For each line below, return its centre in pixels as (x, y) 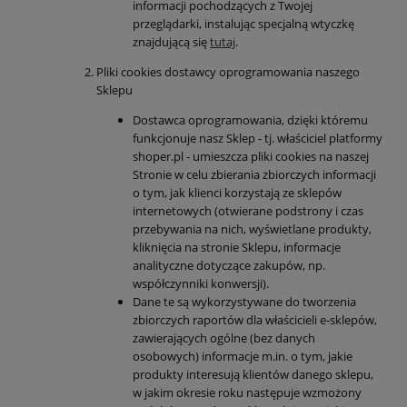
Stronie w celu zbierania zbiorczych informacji (254, 175)
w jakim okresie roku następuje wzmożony (247, 393)
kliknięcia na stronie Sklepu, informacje (237, 248)
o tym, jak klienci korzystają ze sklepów (237, 193)
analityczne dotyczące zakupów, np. (229, 266)
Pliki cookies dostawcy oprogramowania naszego (228, 72)
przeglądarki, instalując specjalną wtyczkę (243, 24)
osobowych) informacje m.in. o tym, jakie (243, 357)
